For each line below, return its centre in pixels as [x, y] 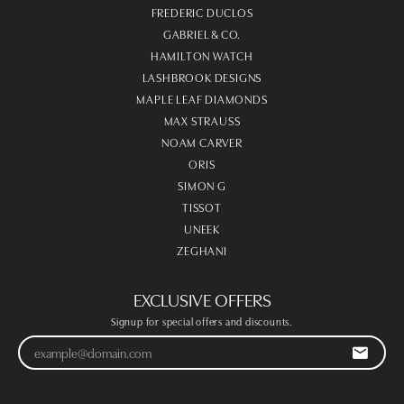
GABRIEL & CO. [202, 34]
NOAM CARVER [202, 142]
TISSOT [202, 207]
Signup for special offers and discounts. [202, 321]
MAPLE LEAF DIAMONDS [202, 99]
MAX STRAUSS [202, 120]
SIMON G [202, 185]
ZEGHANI [202, 250]
